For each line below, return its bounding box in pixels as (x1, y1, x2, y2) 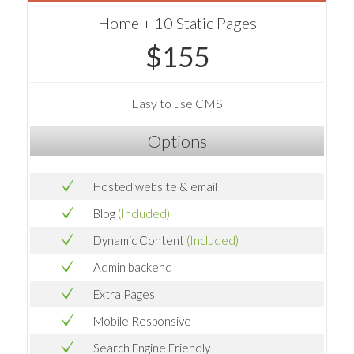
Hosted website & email (93, 179, 217, 194)
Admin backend (93, 259, 172, 274)
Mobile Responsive (93, 313, 191, 328)
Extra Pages (93, 286, 155, 301)
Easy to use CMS (131, 95, 223, 111)
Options (147, 130, 207, 152)
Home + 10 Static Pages (97, 13, 257, 32)
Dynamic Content (93, 232, 186, 247)
